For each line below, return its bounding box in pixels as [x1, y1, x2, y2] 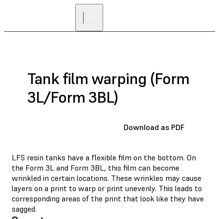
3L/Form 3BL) [27, 88, 118, 108]
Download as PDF [124, 122, 184, 132]
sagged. [12, 203, 37, 214]
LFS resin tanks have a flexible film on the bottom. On [12, 152, 196, 162]
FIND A [146, 11, 167, 17]
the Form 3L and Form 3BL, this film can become [12, 162, 179, 173]
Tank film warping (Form [27, 69, 189, 89]
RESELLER [140, 18, 173, 24]
